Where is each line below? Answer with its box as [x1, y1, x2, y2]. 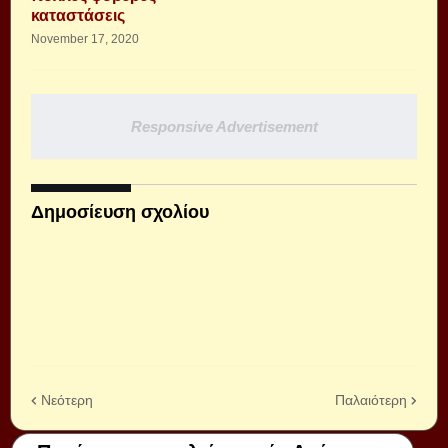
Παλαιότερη [335, 391, 407, 408]
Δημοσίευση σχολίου [31, 202, 209, 223]
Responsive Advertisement [130, 118, 318, 136]
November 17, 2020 [31, 32, 139, 47]
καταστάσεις [31, 7, 125, 25]
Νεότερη [41, 391, 93, 408]
